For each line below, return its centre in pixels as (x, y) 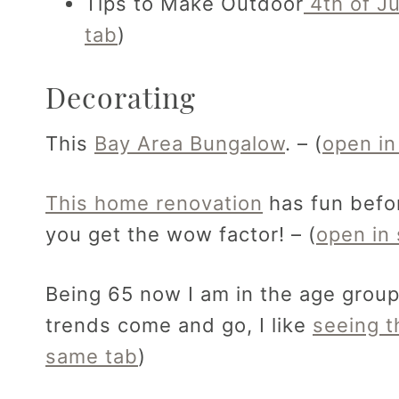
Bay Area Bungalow (190, 144)
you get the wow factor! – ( (181, 235)
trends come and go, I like (179, 326)
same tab (92, 357)
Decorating (121, 97)
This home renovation (154, 204)
